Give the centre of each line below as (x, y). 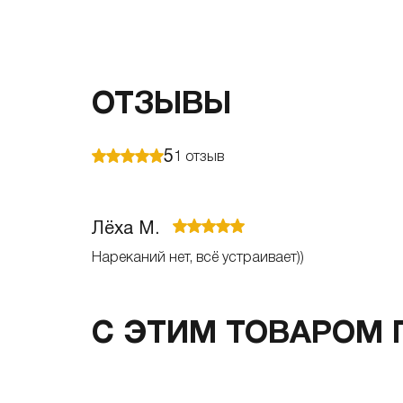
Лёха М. (125, 229)
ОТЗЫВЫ (161, 105)
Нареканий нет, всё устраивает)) (198, 258)
